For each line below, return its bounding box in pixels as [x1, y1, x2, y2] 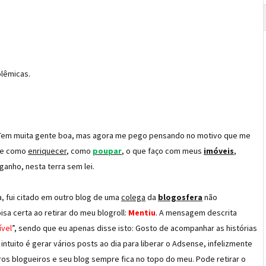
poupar [93, 145, 122, 156]
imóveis [204, 145, 234, 156]
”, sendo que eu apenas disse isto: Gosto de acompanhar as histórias [12, 223, 257, 233]
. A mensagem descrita [156, 207, 237, 218]
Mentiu [128, 207, 156, 218]
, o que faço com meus [122, 145, 204, 156]
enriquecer [28, 145, 66, 156]
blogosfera [158, 192, 202, 202]
